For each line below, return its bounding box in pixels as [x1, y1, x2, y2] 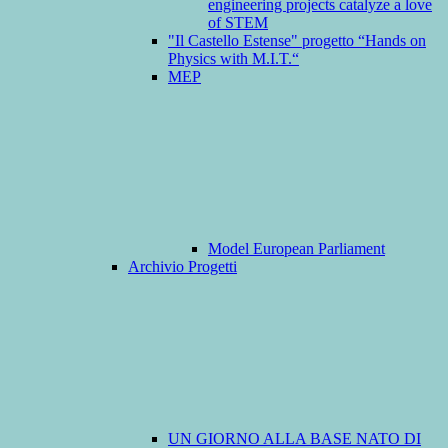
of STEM [208, 14, 268, 32]
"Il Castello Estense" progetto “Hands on [168, 32, 426, 50]
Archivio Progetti [128, 258, 237, 276]
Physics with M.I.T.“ [168, 50, 299, 68]
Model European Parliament [208, 240, 385, 258]
